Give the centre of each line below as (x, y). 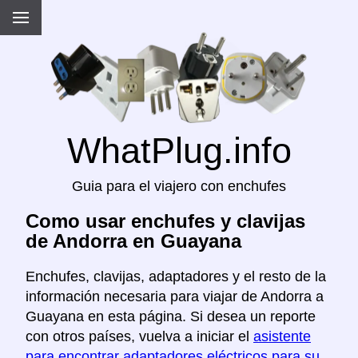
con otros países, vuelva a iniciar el (139, 337)
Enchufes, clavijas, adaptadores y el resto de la (176, 277)
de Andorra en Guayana (133, 241)
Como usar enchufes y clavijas (165, 221)
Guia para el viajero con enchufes (179, 187)
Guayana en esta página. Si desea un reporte (171, 317)
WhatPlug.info (179, 151)
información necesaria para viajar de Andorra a (175, 297)
